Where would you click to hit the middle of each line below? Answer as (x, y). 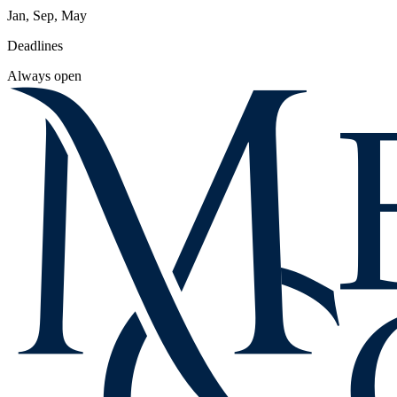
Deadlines (35, 45)
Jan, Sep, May (47, 15)
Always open (44, 75)
